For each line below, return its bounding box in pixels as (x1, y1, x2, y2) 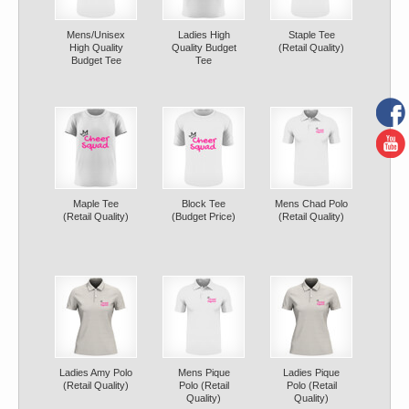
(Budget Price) (172, 211, 236, 222)
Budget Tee (70, 55, 121, 66)
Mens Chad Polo (275, 198, 348, 209)
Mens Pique (177, 367, 230, 378)
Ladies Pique (283, 367, 340, 378)
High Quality (68, 42, 123, 53)
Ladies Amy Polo (59, 367, 132, 378)
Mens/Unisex (67, 29, 125, 40)
